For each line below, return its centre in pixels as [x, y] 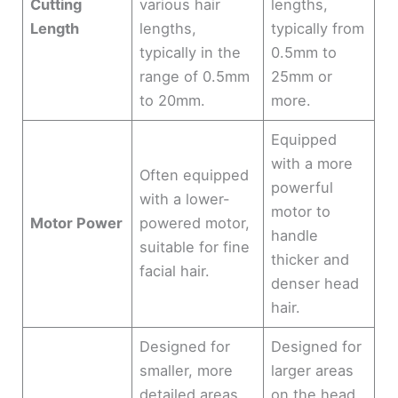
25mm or [302, 76]
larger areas [313, 370]
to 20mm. [173, 100]
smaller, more [187, 370]
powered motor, [195, 223]
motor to [301, 211]
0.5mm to [304, 52]
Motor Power [77, 223]
